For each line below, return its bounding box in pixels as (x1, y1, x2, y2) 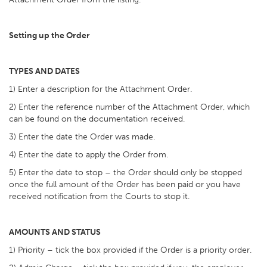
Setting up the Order (9, 30, 90, 41)
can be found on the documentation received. (9, 114, 185, 124)
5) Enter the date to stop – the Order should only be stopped (9, 167, 242, 178)
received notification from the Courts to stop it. (9, 191, 190, 201)
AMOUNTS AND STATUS (9, 227, 101, 237)
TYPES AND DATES (9, 66, 80, 76)
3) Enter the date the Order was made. (9, 132, 155, 142)
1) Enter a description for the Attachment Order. (9, 84, 192, 94)
